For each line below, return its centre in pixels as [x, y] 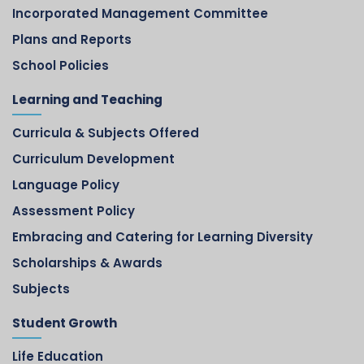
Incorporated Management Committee [140, 14]
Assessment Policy [74, 211]
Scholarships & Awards [87, 263]
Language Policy [66, 185]
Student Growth [65, 323]
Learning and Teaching [87, 100]
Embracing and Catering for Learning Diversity [162, 237]
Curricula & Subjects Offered [106, 133]
